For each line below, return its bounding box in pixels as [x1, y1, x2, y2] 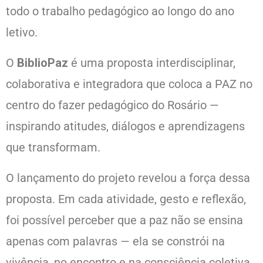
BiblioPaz [14, 56, 71, 70]
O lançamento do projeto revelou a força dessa [6, 171, 250, 186]
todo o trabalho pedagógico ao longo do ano [6, 4, 234, 19]
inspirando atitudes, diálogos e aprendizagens [6, 119, 245, 134]
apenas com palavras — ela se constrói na [6, 234, 225, 249]
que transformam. [6, 140, 100, 155]
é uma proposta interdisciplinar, [71, 56, 235, 70]
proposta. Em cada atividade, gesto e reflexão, [6, 192, 246, 207]
